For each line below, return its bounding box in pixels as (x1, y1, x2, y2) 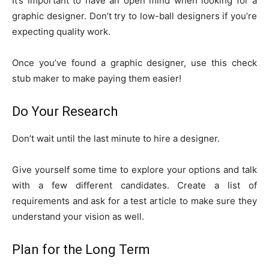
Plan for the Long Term (12, 242, 150, 258)
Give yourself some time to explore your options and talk (12, 164, 257, 176)
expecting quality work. (12, 26, 110, 38)
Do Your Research (12, 104, 118, 119)
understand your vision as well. (12, 211, 144, 223)
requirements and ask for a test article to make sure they (12, 195, 257, 207)
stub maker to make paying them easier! (12, 73, 181, 85)
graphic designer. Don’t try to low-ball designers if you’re (12, 10, 257, 22)
